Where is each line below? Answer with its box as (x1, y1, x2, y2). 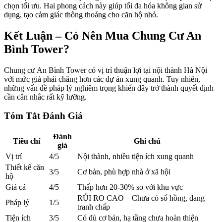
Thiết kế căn (5, 163, 44, 172)
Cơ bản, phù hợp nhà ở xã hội (77, 167, 170, 176)
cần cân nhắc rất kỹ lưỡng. (4, 92, 87, 101)
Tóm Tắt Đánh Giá (4, 111, 83, 121)
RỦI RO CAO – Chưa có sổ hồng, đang (77, 194, 205, 203)
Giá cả (5, 183, 26, 192)
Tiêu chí (12, 137, 40, 146)
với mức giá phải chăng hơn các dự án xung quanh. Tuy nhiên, (4, 74, 200, 83)
